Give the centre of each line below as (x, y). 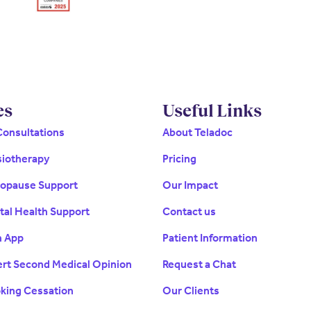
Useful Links (212, 111)
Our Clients (191, 291)
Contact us (189, 212)
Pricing (179, 159)
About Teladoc (197, 133)
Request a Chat (199, 264)
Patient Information (210, 238)
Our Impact (190, 185)
